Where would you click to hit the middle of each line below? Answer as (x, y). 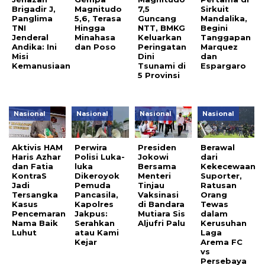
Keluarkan (159, 37)
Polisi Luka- (100, 156)
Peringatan (162, 46)
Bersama (157, 166)
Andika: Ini (34, 46)
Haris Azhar (36, 156)
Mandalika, (224, 18)
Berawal (218, 147)
